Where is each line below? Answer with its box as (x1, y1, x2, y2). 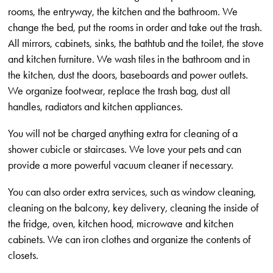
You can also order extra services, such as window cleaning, (8, 185, 257, 199)
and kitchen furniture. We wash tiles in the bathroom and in (8, 52, 250, 66)
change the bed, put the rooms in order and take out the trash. (8, 21, 263, 34)
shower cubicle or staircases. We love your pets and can (8, 143, 242, 156)
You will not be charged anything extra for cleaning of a (8, 127, 238, 140)
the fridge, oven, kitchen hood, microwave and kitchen (8, 217, 234, 230)
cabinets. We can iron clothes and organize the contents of (8, 233, 251, 246)
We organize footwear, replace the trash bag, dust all (8, 84, 231, 97)
